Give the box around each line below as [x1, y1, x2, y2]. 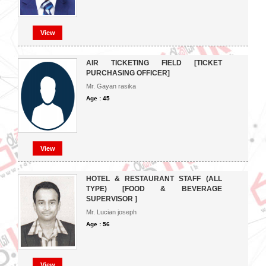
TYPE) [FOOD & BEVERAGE [86, 185, 222, 193]
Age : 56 [86, 221, 110, 227]
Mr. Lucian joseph [86, 208, 137, 216]
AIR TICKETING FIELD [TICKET [86, 59, 222, 67]
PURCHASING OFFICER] [86, 69, 170, 77]
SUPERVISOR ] [86, 195, 137, 203]
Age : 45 [86, 95, 110, 102]
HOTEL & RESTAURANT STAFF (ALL [86, 175, 222, 183]
